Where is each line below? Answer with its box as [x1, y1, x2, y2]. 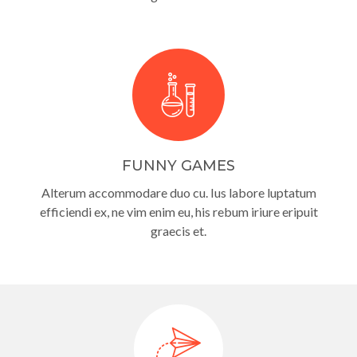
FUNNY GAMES [122, 156, 235, 175]
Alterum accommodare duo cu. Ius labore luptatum [41, 184, 316, 200]
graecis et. [151, 222, 206, 238]
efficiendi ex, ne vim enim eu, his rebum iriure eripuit [39, 203, 318, 219]
